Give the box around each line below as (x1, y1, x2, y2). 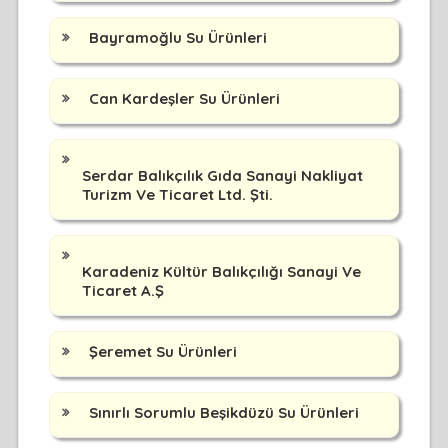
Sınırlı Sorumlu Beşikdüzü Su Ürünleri (88, 402, 359, 422)
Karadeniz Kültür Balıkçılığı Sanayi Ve (81, 261, 361, 281)
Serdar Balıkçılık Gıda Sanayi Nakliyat (81, 165, 363, 185)
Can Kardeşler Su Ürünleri (88, 88, 280, 108)
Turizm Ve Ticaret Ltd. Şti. (81, 184, 273, 204)
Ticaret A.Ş (81, 280, 164, 300)
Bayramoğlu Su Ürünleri (88, 27, 267, 47)
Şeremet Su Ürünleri (88, 341, 237, 361)
